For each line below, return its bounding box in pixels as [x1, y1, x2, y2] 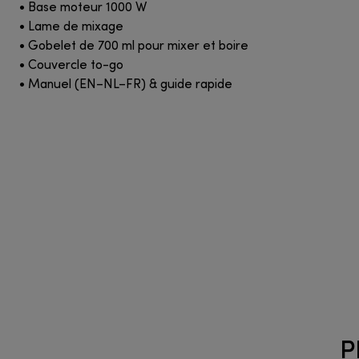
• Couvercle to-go [19, 58, 123, 72]
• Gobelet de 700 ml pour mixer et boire [19, 39, 248, 53]
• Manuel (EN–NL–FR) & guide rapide [19, 78, 232, 91]
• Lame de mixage [19, 20, 123, 34]
